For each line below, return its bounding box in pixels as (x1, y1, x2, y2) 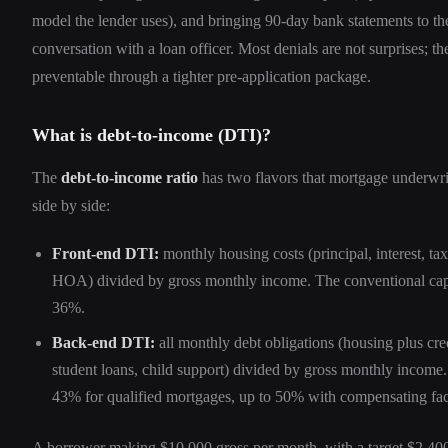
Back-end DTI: (52, 334, 155, 352)
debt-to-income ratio (61, 169, 198, 187)
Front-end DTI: (52, 245, 159, 263)
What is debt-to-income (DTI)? (32, 125, 271, 146)
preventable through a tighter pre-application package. (32, 68, 371, 86)
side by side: (32, 197, 110, 215)
